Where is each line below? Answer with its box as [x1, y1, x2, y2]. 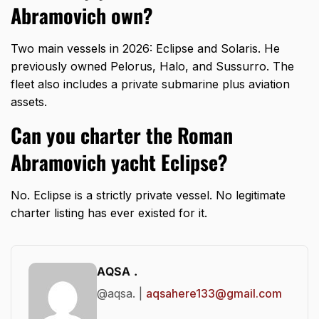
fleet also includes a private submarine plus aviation [11, 77, 290, 92]
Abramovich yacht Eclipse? [11, 147, 228, 177]
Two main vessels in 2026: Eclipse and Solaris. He [11, 41, 280, 56]
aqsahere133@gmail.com [146, 286, 282, 301]
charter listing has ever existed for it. [11, 206, 207, 221]
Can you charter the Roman [11, 120, 233, 150]
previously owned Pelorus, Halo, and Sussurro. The [11, 59, 294, 74]
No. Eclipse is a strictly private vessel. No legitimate [11, 188, 286, 203]
